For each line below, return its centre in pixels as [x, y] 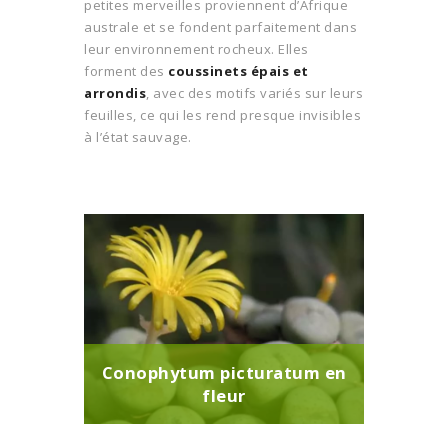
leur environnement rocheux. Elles [196, 48]
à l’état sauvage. [138, 136]
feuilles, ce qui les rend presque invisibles [222, 114]
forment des [126, 70]
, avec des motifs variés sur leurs [254, 92]
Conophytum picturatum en [224, 373]
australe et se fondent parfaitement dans [220, 26]
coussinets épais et [238, 70]
